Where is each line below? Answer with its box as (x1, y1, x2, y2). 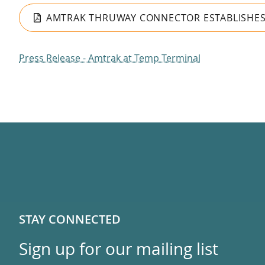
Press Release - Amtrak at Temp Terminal (19, 51, 201, 65)
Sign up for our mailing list (19, 237, 218, 260)
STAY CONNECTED (19, 211, 121, 227)
